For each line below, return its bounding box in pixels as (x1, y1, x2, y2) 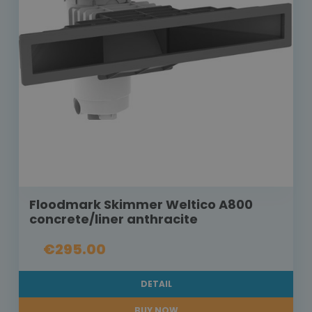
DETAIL (140, 278, 172, 290)
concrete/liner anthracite (29, 210, 198, 228)
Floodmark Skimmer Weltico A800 (29, 196, 253, 214)
